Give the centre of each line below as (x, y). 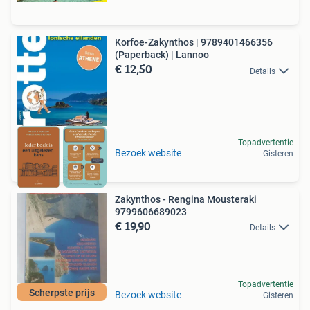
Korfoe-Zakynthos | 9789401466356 (194, 43)
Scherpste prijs (62, 292)
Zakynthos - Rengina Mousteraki (186, 199)
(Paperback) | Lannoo (162, 55)
